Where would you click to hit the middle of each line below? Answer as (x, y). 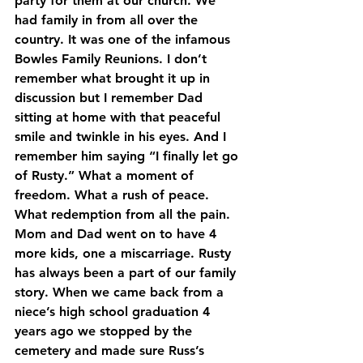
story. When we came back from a (121, 292)
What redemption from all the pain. (122, 214)
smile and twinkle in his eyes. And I (122, 136)
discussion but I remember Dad (111, 97)
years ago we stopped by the (105, 331)
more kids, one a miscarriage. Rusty (125, 253)
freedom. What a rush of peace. (114, 194)
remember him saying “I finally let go (128, 156)
